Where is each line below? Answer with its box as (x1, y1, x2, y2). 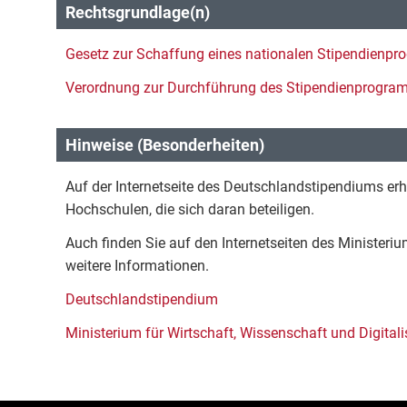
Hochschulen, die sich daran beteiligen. (65, 201, 314, 218)
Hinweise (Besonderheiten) (65, 135, 264, 154)
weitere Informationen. (65, 257, 209, 274)
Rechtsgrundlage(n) (65, 3, 210, 22)
